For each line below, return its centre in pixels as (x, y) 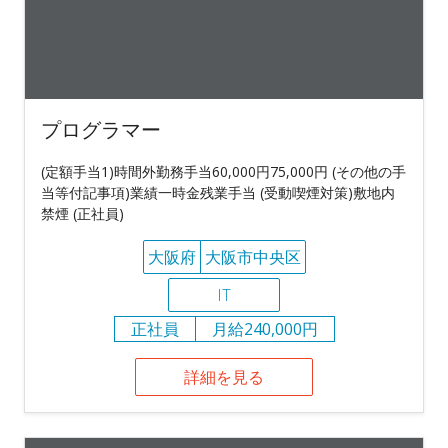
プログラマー (101, 129)
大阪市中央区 (252, 256)
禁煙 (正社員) (82, 213)
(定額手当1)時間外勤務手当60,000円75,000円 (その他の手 (223, 171)
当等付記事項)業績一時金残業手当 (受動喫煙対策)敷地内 (218, 192)
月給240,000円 (264, 328)
